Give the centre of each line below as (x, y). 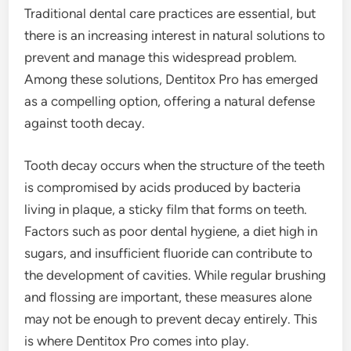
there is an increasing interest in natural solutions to (175, 35)
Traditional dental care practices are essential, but (170, 13)
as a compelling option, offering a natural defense (170, 101)
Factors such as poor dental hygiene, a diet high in (171, 231)
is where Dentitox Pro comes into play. (137, 340)
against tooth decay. (85, 123)
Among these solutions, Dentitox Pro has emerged (172, 79)
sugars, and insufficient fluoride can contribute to (169, 253)
